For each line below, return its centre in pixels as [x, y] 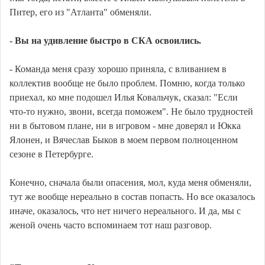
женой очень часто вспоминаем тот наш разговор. [111, 225]
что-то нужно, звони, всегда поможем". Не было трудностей [131, 112]
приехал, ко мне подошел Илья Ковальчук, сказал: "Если [124, 98]
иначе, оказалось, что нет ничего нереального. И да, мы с [125, 211]
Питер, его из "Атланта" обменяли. [80, 12]
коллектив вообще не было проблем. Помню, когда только [127, 83]
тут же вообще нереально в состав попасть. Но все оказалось [132, 197]
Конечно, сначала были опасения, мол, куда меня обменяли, [130, 183]
